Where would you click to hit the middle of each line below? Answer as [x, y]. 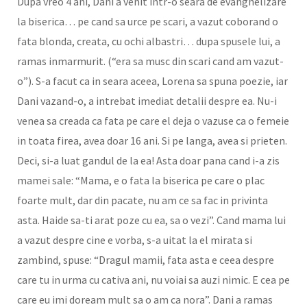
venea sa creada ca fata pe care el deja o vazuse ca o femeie [153, 120]
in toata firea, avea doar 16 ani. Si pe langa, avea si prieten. [152, 140]
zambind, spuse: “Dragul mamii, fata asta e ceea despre [146, 259]
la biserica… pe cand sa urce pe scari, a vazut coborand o [148, 21]
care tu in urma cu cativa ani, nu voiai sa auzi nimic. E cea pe [153, 279]
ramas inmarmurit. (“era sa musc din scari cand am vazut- [150, 61]
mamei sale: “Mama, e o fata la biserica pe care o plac [141, 180]
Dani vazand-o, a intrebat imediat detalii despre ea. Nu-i [147, 100]
